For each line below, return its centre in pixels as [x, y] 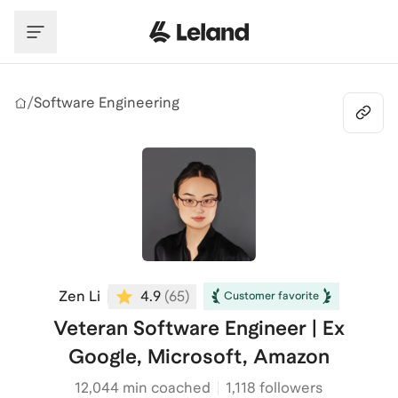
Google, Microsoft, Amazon [199, 356]
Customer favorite [271, 296]
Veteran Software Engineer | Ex [199, 328]
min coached [165, 388]
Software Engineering [107, 103]
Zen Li [79, 296]
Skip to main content [84, 16]
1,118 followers [275, 388]
